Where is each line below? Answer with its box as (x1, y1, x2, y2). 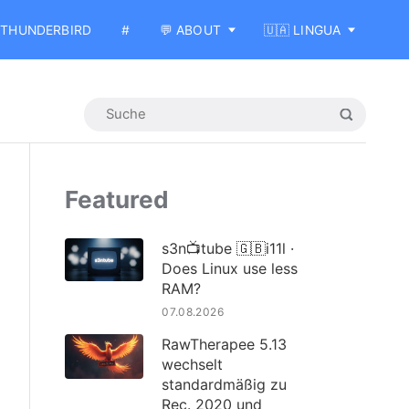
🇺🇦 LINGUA (263, 22, 341, 37)
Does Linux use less (162, 258, 299, 278)
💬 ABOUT (159, 22, 222, 37)
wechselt (162, 354, 224, 373)
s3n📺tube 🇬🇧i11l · (162, 238, 295, 257)
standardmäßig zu (162, 374, 288, 393)
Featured (64, 185, 169, 215)
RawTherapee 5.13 (162, 334, 288, 353)
